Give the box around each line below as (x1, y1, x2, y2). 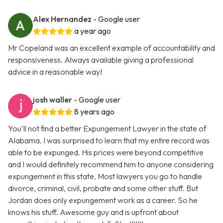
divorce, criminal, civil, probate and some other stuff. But (8, 183, 198, 194)
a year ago (74, 26, 111, 36)
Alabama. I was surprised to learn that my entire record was (8, 135, 210, 146)
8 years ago (74, 107, 114, 117)
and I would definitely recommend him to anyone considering (8, 159, 214, 170)
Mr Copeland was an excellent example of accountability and (8, 43, 215, 53)
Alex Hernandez (33, 14, 92, 24)
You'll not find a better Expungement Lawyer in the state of (8, 123, 207, 134)
